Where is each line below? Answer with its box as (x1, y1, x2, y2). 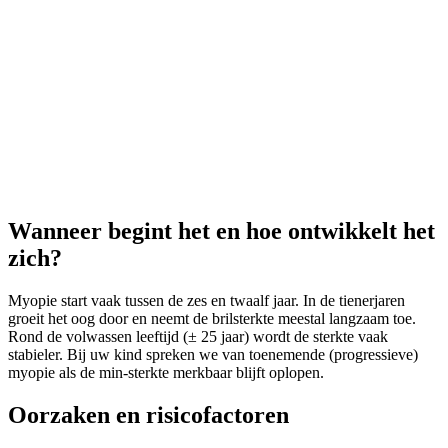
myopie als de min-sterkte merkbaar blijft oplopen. (8, 364, 324, 382)
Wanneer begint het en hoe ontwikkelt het (8, 218, 435, 245)
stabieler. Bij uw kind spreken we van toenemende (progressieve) (8, 346, 418, 364)
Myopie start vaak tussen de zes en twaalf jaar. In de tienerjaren (8, 292, 405, 310)
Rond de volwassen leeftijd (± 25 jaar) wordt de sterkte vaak (8, 328, 388, 346)
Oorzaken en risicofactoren (8, 402, 289, 429)
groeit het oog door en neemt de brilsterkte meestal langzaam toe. (8, 310, 416, 328)
